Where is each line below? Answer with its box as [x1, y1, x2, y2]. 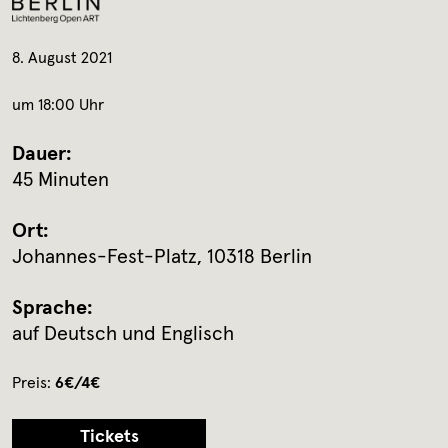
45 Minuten [12, 170, 109, 191]
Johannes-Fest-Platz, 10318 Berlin [12, 247, 312, 268]
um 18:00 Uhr [12, 97, 104, 114]
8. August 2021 [12, 50, 112, 67]
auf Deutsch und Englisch [12, 324, 234, 345]
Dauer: [12, 144, 72, 165]
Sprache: [12, 298, 93, 319]
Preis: [12, 375, 55, 392]
